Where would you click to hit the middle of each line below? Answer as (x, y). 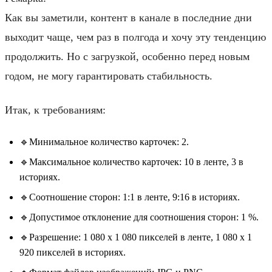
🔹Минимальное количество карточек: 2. (104, 141)
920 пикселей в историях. (73, 252)
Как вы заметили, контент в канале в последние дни (128, 17)
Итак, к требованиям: (55, 110)
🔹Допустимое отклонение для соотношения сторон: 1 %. (139, 217)
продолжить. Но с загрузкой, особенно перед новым (127, 56)
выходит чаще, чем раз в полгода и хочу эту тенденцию (135, 37)
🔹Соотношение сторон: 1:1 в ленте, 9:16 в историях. (130, 197)
